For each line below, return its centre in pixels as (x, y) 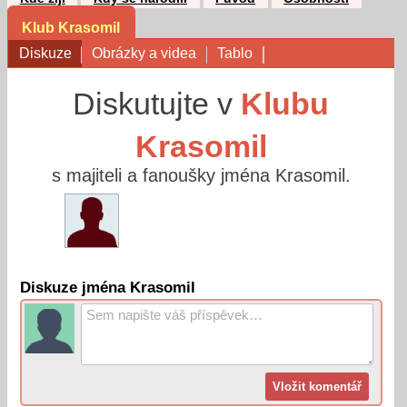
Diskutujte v (157, 103)
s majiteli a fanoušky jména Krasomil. (201, 175)
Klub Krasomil (71, 28)
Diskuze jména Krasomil (107, 287)
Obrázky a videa (144, 53)
